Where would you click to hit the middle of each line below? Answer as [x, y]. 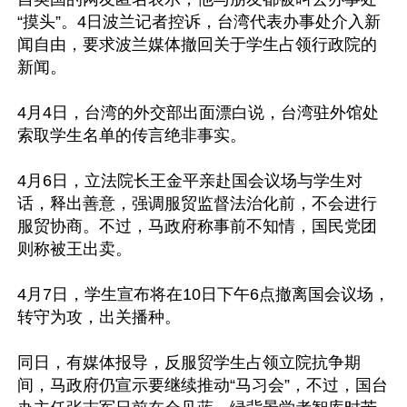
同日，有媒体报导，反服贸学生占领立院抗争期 [189, 362]
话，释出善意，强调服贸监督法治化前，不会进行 [197, 203]
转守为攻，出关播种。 [99, 317]
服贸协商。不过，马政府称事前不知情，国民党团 [197, 226]
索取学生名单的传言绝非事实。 [132, 135]
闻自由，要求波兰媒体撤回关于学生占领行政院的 [197, 44]
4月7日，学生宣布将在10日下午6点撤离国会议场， [203, 294]
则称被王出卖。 [74, 248]
